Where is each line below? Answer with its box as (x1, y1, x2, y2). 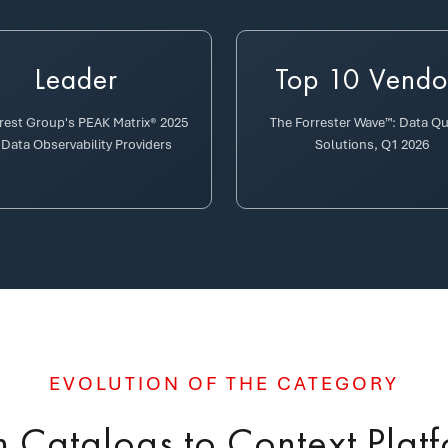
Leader (34, 60, 118, 98)
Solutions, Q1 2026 (315, 136, 429, 153)
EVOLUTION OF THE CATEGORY (49, 371, 399, 396)
